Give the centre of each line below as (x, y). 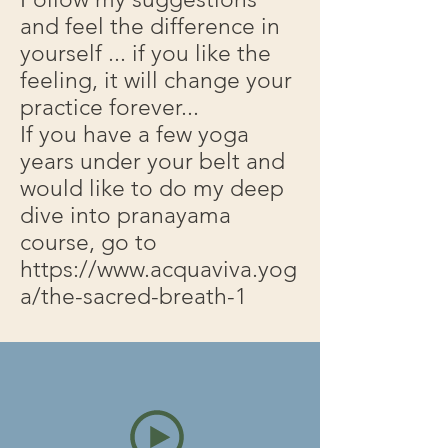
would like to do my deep (152, 188)
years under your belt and (152, 161)
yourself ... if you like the (145, 53)
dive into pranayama (125, 215)
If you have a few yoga (134, 134)
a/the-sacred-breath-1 (133, 296)
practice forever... (109, 107)
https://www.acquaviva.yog (158, 269)
